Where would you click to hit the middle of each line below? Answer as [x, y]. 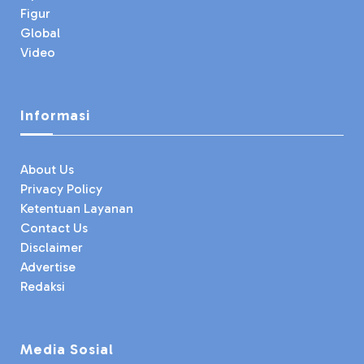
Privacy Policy [61, 189]
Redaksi [43, 287]
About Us [47, 170]
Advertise [48, 267]
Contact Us [54, 228]
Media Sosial [67, 350]
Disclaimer [52, 248]
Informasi [56, 116]
